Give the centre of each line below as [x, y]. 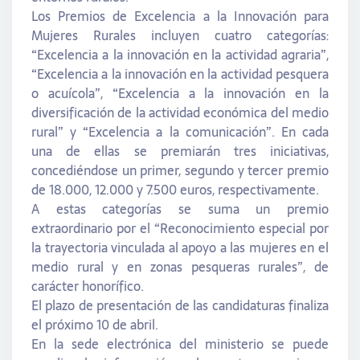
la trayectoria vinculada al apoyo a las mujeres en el [180, 247]
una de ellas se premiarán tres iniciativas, [180, 151]
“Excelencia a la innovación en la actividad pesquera [180, 74]
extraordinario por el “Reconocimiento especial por [180, 228]
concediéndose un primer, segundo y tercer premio [180, 170]
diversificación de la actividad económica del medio [180, 112]
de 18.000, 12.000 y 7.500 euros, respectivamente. [175, 189]
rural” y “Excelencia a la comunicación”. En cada [180, 131]
